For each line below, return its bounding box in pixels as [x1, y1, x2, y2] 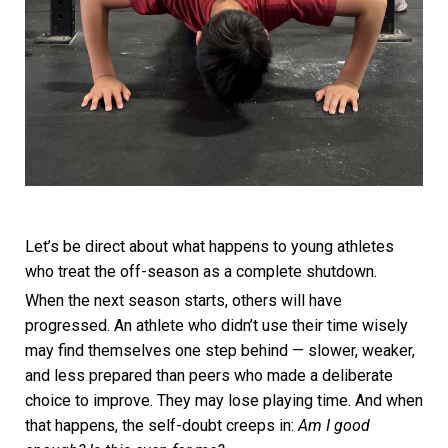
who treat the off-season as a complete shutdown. [25, 261, 377, 281]
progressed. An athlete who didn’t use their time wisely [25, 315, 408, 335]
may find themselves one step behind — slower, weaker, [25, 340, 415, 360]
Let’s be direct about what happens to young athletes [25, 236, 394, 256]
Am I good [298, 415, 370, 435]
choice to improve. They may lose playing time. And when [25, 390, 423, 410]
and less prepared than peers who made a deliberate [25, 365, 393, 385]
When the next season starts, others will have [25, 290, 342, 310]
